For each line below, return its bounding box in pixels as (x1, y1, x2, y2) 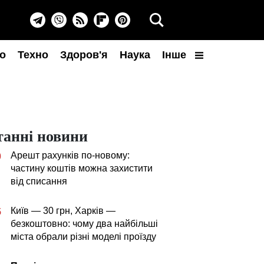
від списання (11, 176, 67, 186)
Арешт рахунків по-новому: (11, 150, 130, 160)
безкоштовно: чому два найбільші (11, 219, 158, 229)
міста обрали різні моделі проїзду (11, 232, 156, 242)
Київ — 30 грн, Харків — (11, 206, 115, 216)
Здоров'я (60, 49, 108, 61)
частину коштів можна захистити (11, 163, 153, 173)
